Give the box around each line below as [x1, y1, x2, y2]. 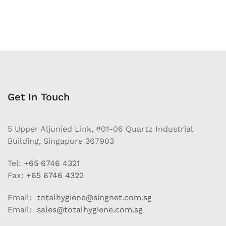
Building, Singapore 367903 [8, 136, 114, 146]
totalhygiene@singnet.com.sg [34, 192, 152, 202]
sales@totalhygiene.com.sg [34, 204, 143, 214]
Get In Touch [8, 90, 70, 103]
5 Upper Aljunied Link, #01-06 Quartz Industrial [8, 124, 193, 134]
